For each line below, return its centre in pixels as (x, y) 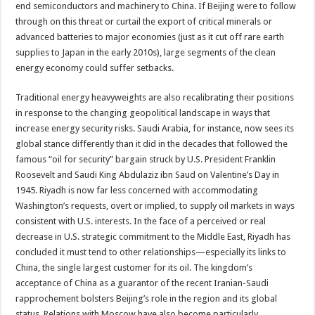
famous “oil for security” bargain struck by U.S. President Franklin (146, 159)
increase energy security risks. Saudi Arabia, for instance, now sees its (155, 128)
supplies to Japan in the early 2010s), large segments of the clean (146, 52)
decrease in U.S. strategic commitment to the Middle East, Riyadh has (153, 236)
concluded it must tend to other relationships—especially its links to (151, 252)
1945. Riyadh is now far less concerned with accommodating (137, 190)
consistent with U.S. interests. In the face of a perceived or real (141, 221)
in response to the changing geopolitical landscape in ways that (143, 112)
